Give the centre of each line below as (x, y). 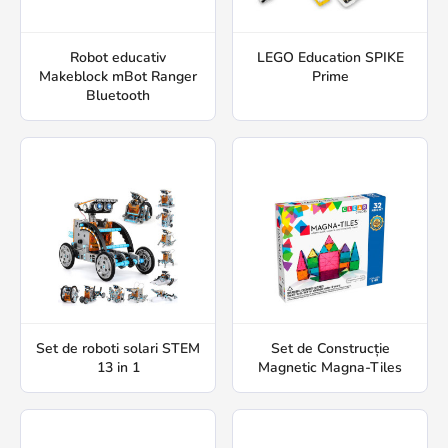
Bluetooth (118, 95)
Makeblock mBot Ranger (118, 76)
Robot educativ (118, 57)
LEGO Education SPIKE (330, 57)
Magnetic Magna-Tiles (330, 367)
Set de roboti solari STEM (118, 348)
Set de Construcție (330, 348)
